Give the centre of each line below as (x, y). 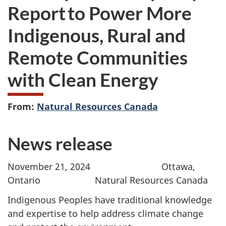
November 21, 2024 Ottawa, (101, 167)
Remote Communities (98, 58)
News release (60, 143)
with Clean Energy (83, 80)
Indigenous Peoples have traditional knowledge (110, 200)
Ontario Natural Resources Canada (108, 180)
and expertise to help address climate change (105, 213)
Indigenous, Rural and (97, 35)
